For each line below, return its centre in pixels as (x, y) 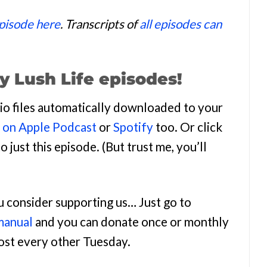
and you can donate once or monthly (131, 221)
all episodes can (181, 24)
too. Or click (189, 127)
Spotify (133, 127)
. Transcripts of (100, 24)
